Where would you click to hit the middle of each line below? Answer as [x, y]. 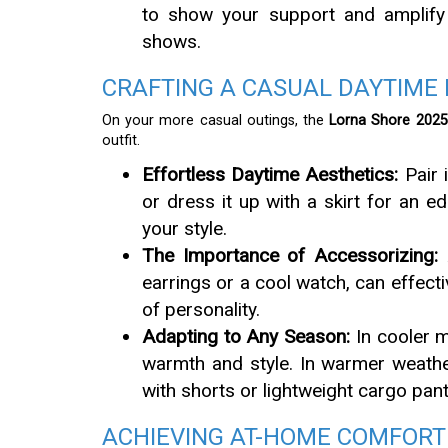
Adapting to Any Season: [246, 336]
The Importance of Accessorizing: [290, 255]
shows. [171, 41]
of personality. [201, 309]
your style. [184, 228]
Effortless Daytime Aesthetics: [270, 174]
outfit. [121, 140]
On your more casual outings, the [216, 120]
